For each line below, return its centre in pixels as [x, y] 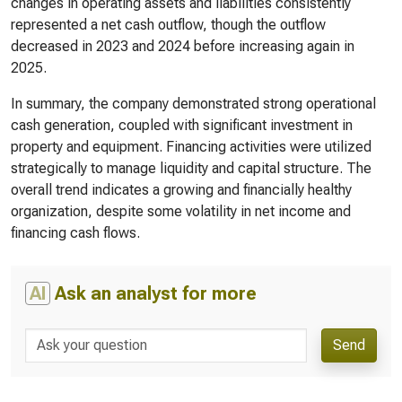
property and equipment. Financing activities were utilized [191, 147]
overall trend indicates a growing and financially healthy [181, 190]
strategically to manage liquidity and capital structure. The [191, 168]
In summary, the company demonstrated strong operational [193, 104]
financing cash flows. [75, 233]
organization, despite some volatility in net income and [181, 211]
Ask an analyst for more [153, 293]
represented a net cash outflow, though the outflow [168, 25]
